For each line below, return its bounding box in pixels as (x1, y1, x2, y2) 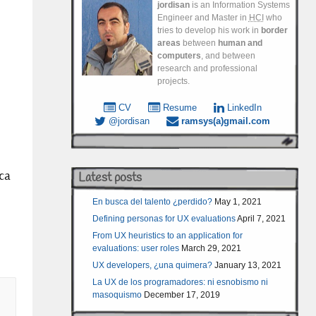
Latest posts (78, 169, 142, 186)
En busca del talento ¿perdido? (92, 196, 212, 207)
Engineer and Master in (157, 13, 249, 23)
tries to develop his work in (157, 25, 261, 35)
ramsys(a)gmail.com (181, 115, 270, 126)
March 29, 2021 (181, 243, 241, 253)
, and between (200, 51, 255, 61)
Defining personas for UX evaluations (92, 213, 236, 224)
